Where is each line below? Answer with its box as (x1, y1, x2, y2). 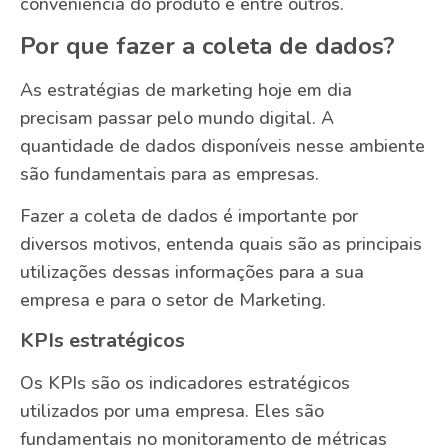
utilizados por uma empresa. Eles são (20, 398, 324, 423)
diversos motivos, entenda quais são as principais (20, 232, 422, 257)
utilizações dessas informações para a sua (20, 260, 364, 285)
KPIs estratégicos (20, 326, 185, 354)
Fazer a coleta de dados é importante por (20, 204, 358, 229)
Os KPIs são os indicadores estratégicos (20, 370, 350, 395)
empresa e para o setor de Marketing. (20, 288, 326, 313)
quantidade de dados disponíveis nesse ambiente (20, 133, 425, 158)
